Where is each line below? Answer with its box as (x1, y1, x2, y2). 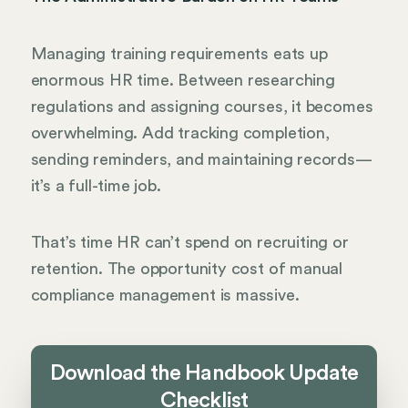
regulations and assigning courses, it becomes (30, 97, 373, 115)
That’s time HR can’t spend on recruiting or (30, 234, 349, 251)
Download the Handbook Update (49, 362, 359, 385)
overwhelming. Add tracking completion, (30, 124, 330, 141)
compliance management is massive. (30, 287, 300, 304)
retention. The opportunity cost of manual (30, 260, 343, 278)
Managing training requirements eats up (30, 45, 328, 62)
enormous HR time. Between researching (30, 71, 335, 88)
